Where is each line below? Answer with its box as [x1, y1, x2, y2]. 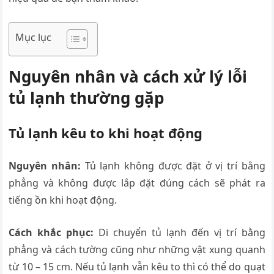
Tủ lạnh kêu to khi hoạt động [9, 124, 203, 142]
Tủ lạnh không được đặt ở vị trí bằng [81, 159, 265, 172]
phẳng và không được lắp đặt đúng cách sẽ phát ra [9, 176, 265, 190]
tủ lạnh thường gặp [9, 87, 165, 109]
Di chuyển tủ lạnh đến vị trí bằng [94, 226, 265, 239]
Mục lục [15, 31, 52, 44]
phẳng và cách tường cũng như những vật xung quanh [9, 243, 265, 256]
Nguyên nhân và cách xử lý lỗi [9, 65, 248, 87]
